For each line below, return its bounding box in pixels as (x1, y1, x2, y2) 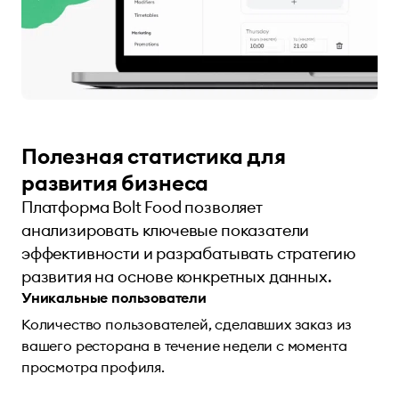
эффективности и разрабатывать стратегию (21, 242, 356, 264)
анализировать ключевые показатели (21, 219, 310, 240)
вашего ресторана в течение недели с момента (21, 336, 347, 354)
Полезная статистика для (21, 142, 286, 169)
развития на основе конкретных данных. (21, 265, 332, 287)
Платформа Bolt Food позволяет (21, 196, 263, 217)
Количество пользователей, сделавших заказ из (21, 314, 353, 333)
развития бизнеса (21, 168, 209, 196)
